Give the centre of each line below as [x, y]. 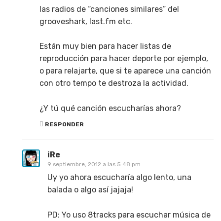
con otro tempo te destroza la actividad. [114, 83]
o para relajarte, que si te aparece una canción [125, 71]
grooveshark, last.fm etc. [86, 21]
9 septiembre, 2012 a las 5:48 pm [94, 164]
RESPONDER [64, 124]
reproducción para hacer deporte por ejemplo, [124, 59]
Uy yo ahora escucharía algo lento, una [119, 177]
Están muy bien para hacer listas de [105, 46]
